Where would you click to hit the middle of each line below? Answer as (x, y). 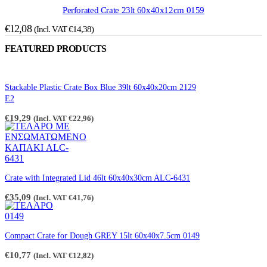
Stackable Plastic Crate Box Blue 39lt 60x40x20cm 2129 (100, 87)
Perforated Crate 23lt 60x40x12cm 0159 (133, 10)
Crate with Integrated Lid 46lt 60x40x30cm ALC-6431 (97, 178)
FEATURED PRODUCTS (56, 49)
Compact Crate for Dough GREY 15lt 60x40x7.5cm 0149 (102, 235)
